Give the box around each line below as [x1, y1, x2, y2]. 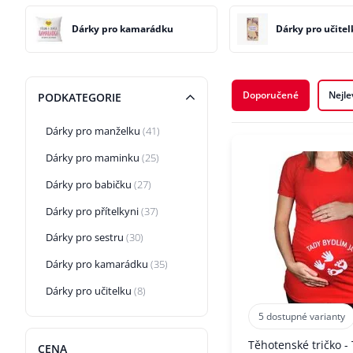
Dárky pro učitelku [45, 284, 132, 299]
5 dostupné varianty [258, 309, 345, 323]
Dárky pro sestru [45, 230, 124, 245]
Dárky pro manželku [45, 123, 140, 138]
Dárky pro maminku [45, 150, 139, 165]
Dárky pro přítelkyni [45, 203, 139, 218]
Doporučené [243, 87, 299, 102]
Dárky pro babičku [45, 176, 132, 191]
